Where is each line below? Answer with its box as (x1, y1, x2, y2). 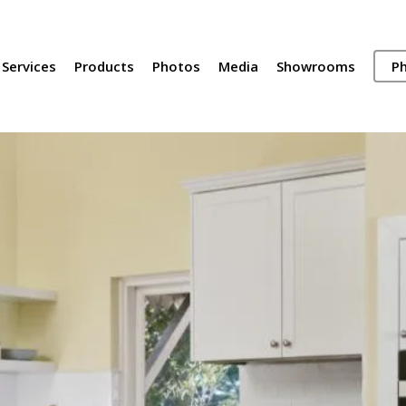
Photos (151, 56, 200, 75)
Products (73, 56, 134, 75)
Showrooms (275, 56, 355, 75)
